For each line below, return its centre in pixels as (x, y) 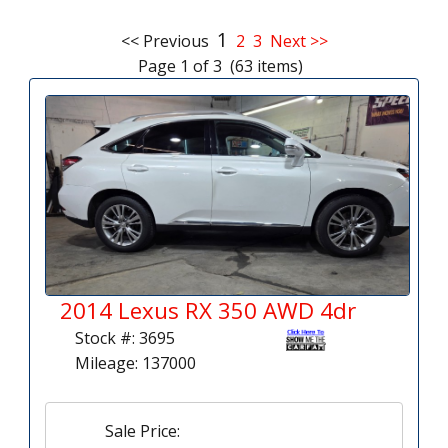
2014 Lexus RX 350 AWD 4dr (208, 310)
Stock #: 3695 (125, 337)
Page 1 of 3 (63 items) (224, 66)
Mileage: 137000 (135, 362)
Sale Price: (142, 430)
